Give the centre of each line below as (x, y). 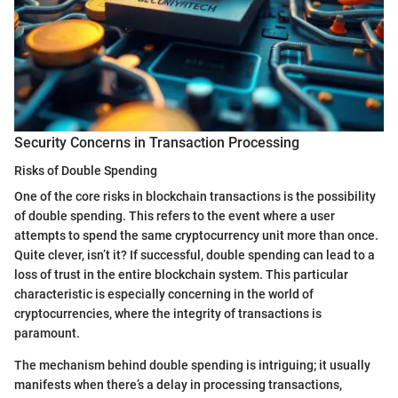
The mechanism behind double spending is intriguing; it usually (192, 366)
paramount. (47, 334)
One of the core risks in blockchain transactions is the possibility (195, 197)
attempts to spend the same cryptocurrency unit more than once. (196, 236)
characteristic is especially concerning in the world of (164, 295)
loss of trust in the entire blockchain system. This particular (181, 275)
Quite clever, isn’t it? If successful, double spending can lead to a (195, 255)
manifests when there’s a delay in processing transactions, (178, 385)
